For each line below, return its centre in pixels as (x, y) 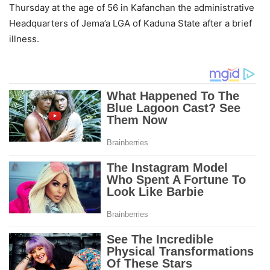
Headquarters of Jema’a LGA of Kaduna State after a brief (130, 24)
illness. (24, 39)
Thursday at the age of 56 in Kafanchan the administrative (132, 8)
